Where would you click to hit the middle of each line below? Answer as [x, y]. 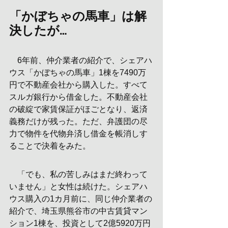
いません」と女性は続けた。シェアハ [78, 187]
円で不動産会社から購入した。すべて [78, 85]
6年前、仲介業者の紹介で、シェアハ [81, 60]
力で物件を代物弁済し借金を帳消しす [78, 134]
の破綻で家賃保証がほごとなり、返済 [78, 109]
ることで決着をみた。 [50, 146]
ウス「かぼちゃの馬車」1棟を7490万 [78, 73]
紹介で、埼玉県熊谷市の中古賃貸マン [78, 211]
